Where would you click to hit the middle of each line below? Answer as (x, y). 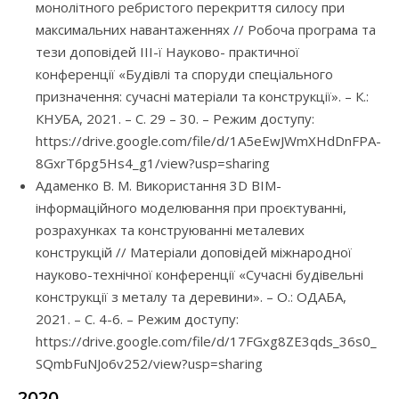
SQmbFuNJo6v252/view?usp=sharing (149, 364)
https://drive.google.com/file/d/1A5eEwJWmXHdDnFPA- (208, 141)
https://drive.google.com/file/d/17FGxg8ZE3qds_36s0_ (206, 342)
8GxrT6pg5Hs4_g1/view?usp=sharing (153, 163)
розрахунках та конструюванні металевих (170, 230)
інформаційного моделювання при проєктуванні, (191, 208)
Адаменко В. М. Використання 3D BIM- (159, 186)
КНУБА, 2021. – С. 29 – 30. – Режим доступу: (175, 119)
